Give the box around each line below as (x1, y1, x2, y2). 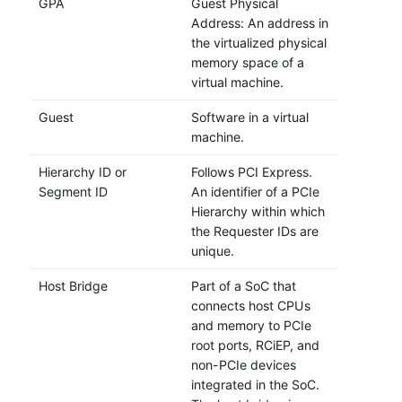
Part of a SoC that (190, 278, 296, 294)
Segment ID (38, 184, 108, 200)
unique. (190, 243, 234, 259)
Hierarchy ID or (38, 164, 127, 180)
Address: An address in (190, 15, 328, 31)
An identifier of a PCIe (190, 184, 319, 200)
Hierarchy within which (190, 204, 325, 220)
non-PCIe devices (190, 357, 296, 373)
